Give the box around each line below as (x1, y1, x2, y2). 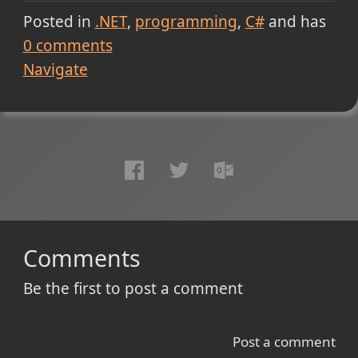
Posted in (22, 10, 91, 32)
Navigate (22, 58, 88, 80)
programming (134, 10, 237, 32)
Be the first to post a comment (22, 277, 243, 299)
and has (264, 10, 326, 32)
